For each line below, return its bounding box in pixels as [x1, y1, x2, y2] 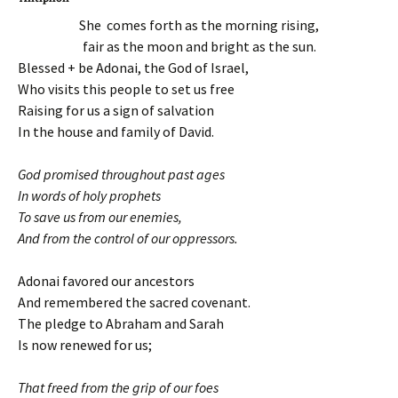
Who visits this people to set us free [18, 80, 235, 98]
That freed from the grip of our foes [18, 378, 219, 396]
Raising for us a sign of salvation [18, 101, 214, 119]
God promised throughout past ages [18, 165, 225, 183]
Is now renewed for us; [18, 336, 152, 354]
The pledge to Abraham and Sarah [18, 314, 224, 332]
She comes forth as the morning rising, [79, 16, 319, 34]
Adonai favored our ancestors [18, 272, 195, 290]
